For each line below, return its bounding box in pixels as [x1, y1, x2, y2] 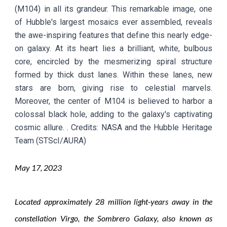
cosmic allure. [15, 122, 64, 132]
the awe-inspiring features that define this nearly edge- [15, 30, 212, 40]
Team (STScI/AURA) [15, 135, 87, 145]
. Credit [66, 122, 93, 132]
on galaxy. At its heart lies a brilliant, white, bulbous [15, 43, 212, 53]
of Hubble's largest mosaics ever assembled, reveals [15, 17, 212, 27]
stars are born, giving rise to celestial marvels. [15, 83, 212, 93]
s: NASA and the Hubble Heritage [92, 122, 212, 132]
